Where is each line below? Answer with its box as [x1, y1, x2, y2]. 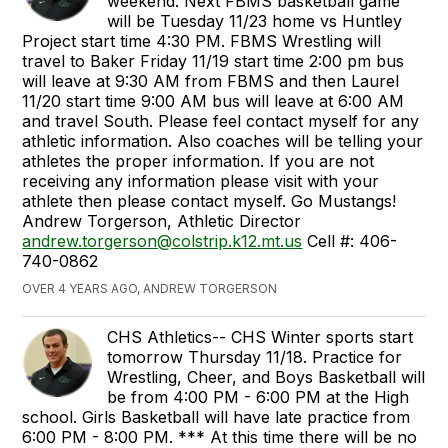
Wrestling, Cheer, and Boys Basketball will [107, 366, 426, 387]
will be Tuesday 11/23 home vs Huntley [107, 10, 403, 31]
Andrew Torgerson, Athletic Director [22, 210, 302, 231]
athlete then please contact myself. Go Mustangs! [22, 190, 397, 211]
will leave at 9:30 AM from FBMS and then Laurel [22, 70, 400, 91]
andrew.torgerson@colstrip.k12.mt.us [22, 230, 303, 251]
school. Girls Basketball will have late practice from [22, 406, 411, 427]
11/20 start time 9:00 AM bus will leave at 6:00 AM [22, 90, 405, 111]
